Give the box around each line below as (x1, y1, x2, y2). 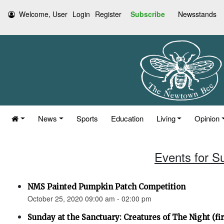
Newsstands (178, 9, 216, 19)
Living (156, 113, 175, 123)
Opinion (194, 113, 220, 123)
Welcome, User (19, 9, 67, 19)
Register (95, 9, 121, 19)
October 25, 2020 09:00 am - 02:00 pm (27, 193, 151, 203)
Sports (76, 113, 98, 123)
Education (110, 113, 143, 123)
